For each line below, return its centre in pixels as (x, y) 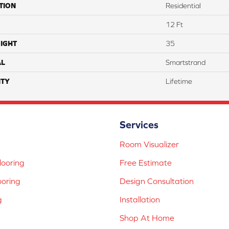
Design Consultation (157, 181)
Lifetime (179, 81)
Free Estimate (146, 162)
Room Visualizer (149, 144)
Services (139, 124)
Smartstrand (186, 62)
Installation (140, 199)
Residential (183, 5)
